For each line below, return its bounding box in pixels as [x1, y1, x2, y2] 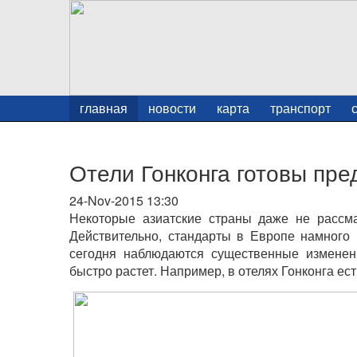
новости [148, 99, 196, 117]
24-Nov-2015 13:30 [69, 191, 178, 210]
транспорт [270, 99, 331, 117]
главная [80, 99, 127, 117]
